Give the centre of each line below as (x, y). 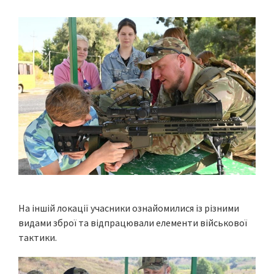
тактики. (38, 238)
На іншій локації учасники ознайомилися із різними (129, 208)
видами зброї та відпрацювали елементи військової (133, 223)
